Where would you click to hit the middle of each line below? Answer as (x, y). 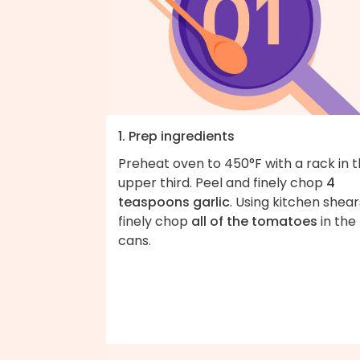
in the (337, 221)
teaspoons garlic (174, 202)
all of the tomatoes (254, 221)
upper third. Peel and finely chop (222, 182)
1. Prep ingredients (176, 136)
